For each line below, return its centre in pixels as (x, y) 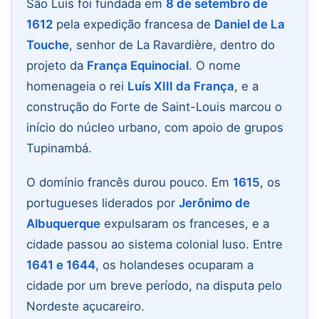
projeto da (57, 66)
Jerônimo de (214, 203)
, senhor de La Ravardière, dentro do (172, 45)
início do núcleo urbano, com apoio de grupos (155, 128)
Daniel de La (250, 25)
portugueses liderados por (103, 203)
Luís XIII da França (181, 87)
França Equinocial (138, 66)
